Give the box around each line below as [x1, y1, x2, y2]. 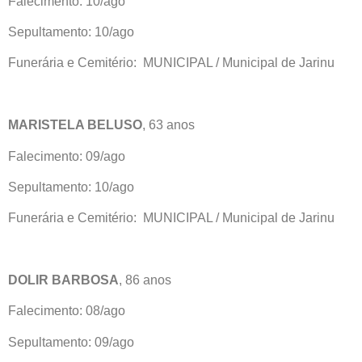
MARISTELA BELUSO [8, 118, 142, 133]
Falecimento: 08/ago [8, 304, 125, 318]
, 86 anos [119, 273, 171, 288]
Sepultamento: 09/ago [8, 335, 134, 349]
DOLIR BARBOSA [8, 273, 119, 288]
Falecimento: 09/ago [8, 149, 125, 163]
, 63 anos [142, 118, 195, 133]
